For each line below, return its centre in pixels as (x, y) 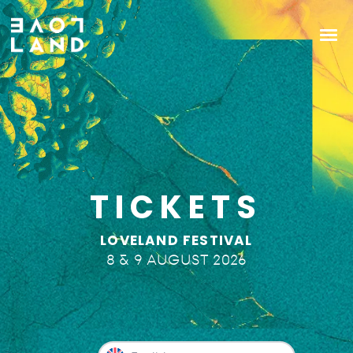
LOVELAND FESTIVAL (176, 240)
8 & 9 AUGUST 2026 (176, 260)
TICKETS (176, 207)
